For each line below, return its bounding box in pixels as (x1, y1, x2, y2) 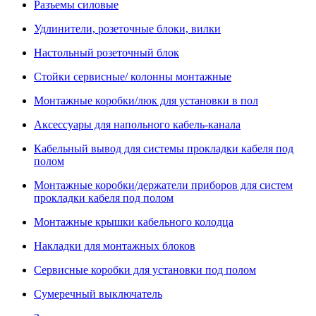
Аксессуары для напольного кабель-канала (34, 119, 241, 130)
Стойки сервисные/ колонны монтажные (34, 71, 231, 83)
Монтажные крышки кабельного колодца (34, 216, 233, 228)
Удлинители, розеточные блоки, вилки (34, 23, 221, 35)
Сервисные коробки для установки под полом (34, 264, 256, 276)
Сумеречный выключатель (34, 288, 162, 300)
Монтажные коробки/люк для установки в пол (34, 95, 258, 107)
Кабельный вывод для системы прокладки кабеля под (34, 142, 293, 154)
